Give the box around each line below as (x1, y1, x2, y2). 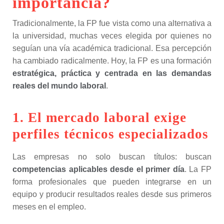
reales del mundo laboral (12, 81, 106, 90)
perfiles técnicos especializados (12, 126, 208, 141)
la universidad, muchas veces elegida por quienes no (12, 31, 211, 40)
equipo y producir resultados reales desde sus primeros (12, 190, 211, 198)
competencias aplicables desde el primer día (12, 165, 184, 173)
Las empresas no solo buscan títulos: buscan (12, 152, 211, 161)
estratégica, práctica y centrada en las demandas (12, 69, 211, 77)
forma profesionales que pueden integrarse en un (12, 177, 211, 186)
